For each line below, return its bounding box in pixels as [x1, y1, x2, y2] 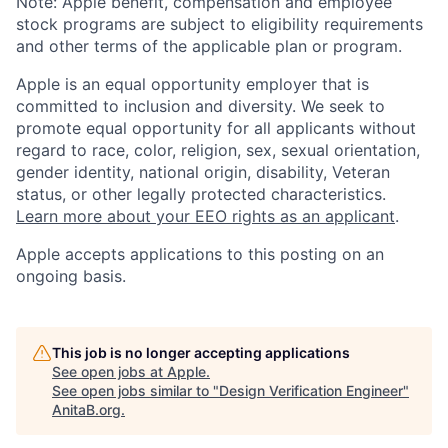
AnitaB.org [52, 401, 121, 419]
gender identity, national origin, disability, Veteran [16, 162, 390, 183]
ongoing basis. [16, 266, 126, 287]
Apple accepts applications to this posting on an [16, 244, 384, 265]
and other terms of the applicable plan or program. [16, 36, 402, 57]
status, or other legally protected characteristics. [16, 184, 386, 205]
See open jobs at [52, 363, 167, 381]
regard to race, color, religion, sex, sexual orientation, [16, 140, 420, 161]
